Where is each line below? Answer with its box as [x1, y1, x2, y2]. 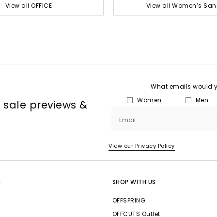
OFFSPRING [112, 196, 146, 204]
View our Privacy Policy [108, 142, 175, 150]
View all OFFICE [5, 1, 52, 10]
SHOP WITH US [112, 178, 156, 186]
